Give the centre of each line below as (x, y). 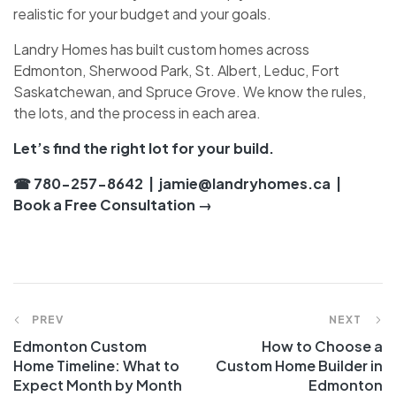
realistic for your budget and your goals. (142, 13)
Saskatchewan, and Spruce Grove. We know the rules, (190, 91)
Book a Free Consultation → (113, 204)
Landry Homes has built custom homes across (161, 49)
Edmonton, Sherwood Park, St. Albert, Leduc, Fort (176, 70)
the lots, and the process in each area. (137, 112)
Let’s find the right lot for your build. (144, 148)
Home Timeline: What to (96, 365)
